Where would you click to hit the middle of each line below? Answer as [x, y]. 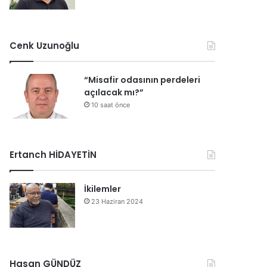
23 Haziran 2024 [117, 201]
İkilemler [103, 189]
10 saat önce [111, 105]
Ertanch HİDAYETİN [53, 155]
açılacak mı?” [114, 92]
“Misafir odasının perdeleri [142, 80]
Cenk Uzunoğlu [45, 46]
